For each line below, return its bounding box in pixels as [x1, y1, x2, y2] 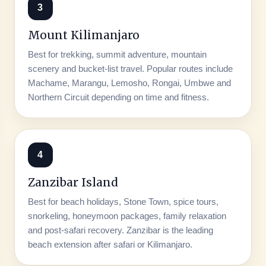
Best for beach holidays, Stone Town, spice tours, [27, 196, 218, 207]
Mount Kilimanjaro [27, 27, 140, 42]
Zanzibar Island [27, 175, 118, 189]
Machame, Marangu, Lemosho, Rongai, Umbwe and [27, 77, 231, 88]
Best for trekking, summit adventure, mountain [27, 49, 207, 59]
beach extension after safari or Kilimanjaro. [27, 239, 192, 249]
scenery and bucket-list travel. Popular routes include [27, 63, 233, 74]
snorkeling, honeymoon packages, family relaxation [27, 210, 226, 221]
